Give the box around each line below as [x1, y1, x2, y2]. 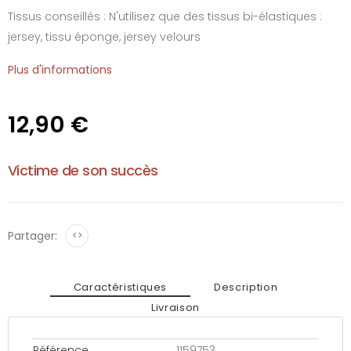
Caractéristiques [73, 279, 168, 295]
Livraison [151, 299, 200, 315]
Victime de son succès [8, 161, 158, 180]
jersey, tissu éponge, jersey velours [8, 29, 201, 45]
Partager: [8, 228, 57, 244]
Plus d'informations [8, 62, 112, 78]
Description [214, 279, 278, 295]
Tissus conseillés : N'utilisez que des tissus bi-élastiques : [8, 9, 322, 24]
